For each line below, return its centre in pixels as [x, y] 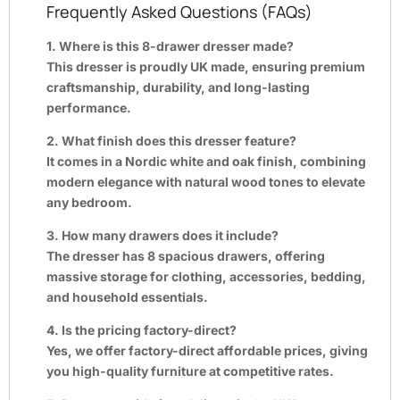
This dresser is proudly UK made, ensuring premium [206, 66]
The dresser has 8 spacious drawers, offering [186, 255]
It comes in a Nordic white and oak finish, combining [206, 161]
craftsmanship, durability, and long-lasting [178, 87]
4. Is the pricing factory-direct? [142, 329]
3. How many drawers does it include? [162, 235]
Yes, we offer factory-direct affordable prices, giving [207, 350]
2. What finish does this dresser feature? [171, 140]
